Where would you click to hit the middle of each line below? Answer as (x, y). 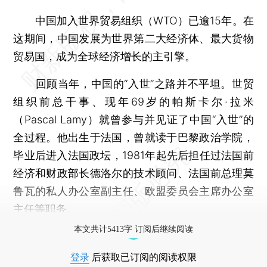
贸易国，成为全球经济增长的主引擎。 (105, 56)
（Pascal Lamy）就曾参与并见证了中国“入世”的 (133, 119)
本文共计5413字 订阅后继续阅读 (133, 229)
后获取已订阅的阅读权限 (143, 257)
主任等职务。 (46, 209)
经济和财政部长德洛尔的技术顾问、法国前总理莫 (133, 173)
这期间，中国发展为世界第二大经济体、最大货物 (133, 38)
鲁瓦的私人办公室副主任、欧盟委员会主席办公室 (133, 191)
